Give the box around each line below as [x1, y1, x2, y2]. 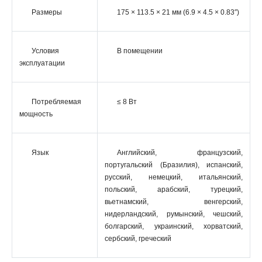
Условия [32, 47, 59, 55]
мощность [19, 110, 53, 118]
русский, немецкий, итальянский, [105, 173, 243, 181]
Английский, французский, [117, 149, 243, 157]
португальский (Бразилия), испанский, [105, 161, 243, 169]
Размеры [32, 8, 62, 16]
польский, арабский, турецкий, [105, 185, 243, 194]
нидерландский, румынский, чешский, [105, 210, 243, 218]
